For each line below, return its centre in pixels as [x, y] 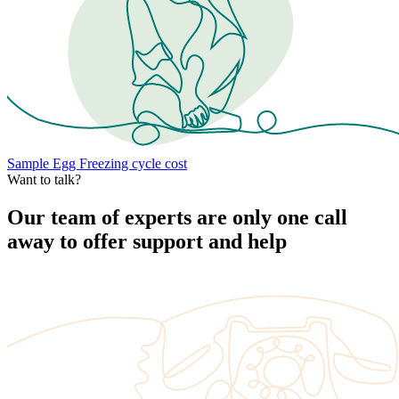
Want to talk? [44, 179]
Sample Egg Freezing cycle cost [97, 163]
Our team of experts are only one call [177, 217]
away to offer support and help [147, 241]
